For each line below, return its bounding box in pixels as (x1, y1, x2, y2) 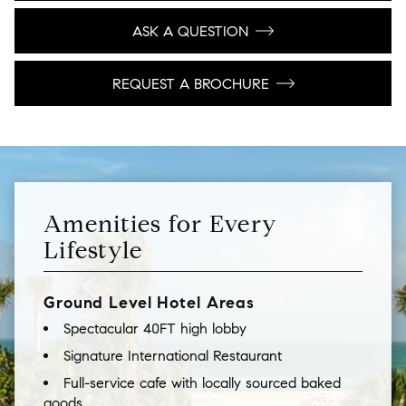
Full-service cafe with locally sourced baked (63, 374, 341, 392)
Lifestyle (43, 236, 143, 266)
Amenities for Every (43, 209, 278, 239)
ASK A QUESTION (132, 22, 248, 40)
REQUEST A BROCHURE (111, 74, 269, 92)
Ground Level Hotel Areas (43, 293, 256, 314)
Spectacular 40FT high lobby (63, 320, 246, 338)
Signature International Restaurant (63, 347, 282, 365)
